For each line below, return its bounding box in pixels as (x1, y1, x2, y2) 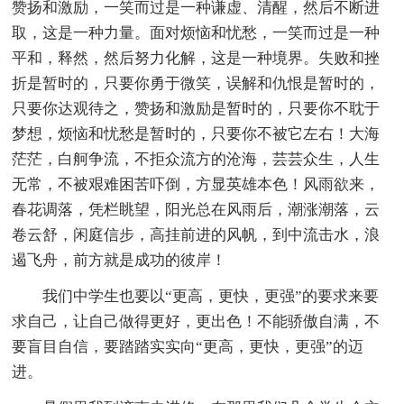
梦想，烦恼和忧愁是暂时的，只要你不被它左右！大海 (12, 125, 381, 143)
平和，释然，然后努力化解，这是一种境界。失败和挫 (12, 50, 381, 68)
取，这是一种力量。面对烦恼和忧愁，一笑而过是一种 (12, 24, 381, 42)
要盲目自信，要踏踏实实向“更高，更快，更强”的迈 (12, 338, 364, 356)
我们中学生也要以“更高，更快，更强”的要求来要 (42, 288, 380, 306)
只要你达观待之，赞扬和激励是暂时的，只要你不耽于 (12, 100, 381, 118)
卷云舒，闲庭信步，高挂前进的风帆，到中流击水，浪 (12, 226, 381, 244)
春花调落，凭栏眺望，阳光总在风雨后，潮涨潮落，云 (12, 201, 381, 219)
